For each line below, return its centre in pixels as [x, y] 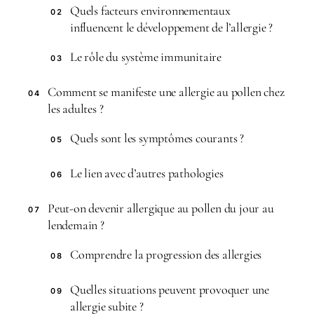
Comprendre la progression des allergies [166, 254]
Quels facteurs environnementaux [150, 10]
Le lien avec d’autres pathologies [147, 173]
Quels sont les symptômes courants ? [157, 138]
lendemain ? [76, 225]
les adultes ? [76, 108]
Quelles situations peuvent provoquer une [170, 289]
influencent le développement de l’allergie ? [172, 27]
